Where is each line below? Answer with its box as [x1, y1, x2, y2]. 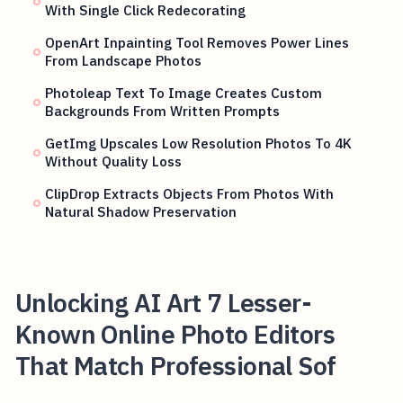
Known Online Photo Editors [14, 317, 336, 351]
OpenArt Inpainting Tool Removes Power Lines [45, 32, 350, 51]
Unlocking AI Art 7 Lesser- [14, 285, 312, 319]
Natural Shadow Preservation [45, 201, 237, 220]
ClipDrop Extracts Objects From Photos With [45, 184, 335, 202]
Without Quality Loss [45, 151, 183, 170]
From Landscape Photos [45, 50, 202, 69]
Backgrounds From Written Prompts [45, 101, 281, 120]
